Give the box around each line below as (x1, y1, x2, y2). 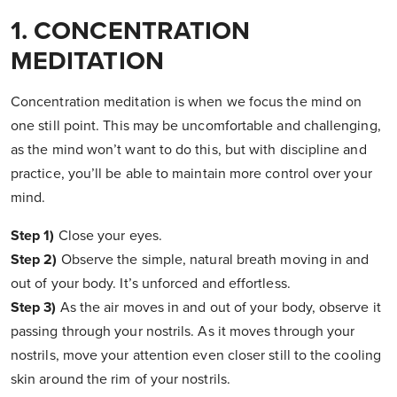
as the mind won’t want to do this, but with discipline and (11, 141, 367, 160)
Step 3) (11, 299, 57, 317)
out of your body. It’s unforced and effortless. (11, 275, 291, 293)
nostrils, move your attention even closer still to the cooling (11, 346, 381, 365)
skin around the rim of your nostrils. (11, 370, 230, 389)
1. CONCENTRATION (11, 16, 251, 47)
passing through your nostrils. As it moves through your (11, 323, 355, 341)
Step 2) (11, 251, 58, 269)
